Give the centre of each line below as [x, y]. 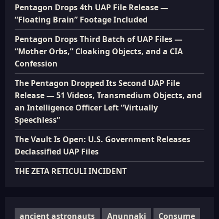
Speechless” [37, 120]
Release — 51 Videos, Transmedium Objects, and [108, 95]
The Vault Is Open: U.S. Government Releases [102, 139]
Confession [36, 64]
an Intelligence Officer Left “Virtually [86, 108]
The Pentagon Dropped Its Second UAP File [97, 83]
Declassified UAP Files [57, 152]
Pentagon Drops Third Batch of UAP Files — [99, 39]
